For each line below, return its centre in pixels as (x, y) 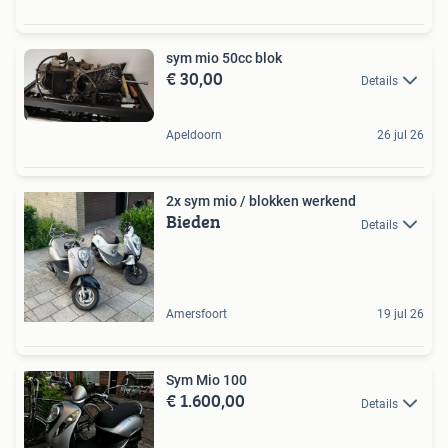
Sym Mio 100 (206, 380)
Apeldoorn (194, 135)
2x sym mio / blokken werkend (261, 201)
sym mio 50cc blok (224, 58)
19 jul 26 (400, 314)
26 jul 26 (400, 135)
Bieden (193, 222)
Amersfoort (196, 314)
